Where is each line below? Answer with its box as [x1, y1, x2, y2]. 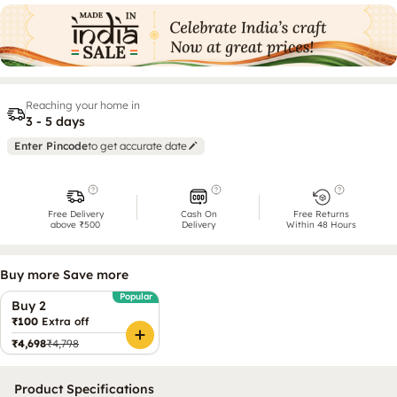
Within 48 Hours [286, 218, 357, 230]
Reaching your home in [26, 97, 140, 112]
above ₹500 [51, 218, 101, 230]
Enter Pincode [14, 138, 88, 152]
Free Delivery [47, 207, 104, 220]
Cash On [180, 207, 217, 220]
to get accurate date [88, 138, 187, 152]
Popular [120, 290, 152, 302]
